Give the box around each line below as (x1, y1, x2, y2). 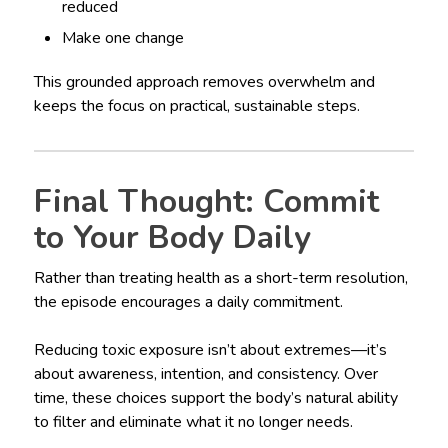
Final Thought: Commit (33, 180, 379, 224)
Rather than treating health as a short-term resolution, (33, 267, 408, 290)
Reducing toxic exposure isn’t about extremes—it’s (33, 339, 387, 362)
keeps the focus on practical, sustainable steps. (33, 95, 360, 118)
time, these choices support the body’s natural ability (33, 387, 398, 410)
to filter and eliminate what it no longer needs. (33, 411, 353, 434)
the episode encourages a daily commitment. (33, 291, 343, 314)
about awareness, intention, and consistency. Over (33, 363, 378, 386)
